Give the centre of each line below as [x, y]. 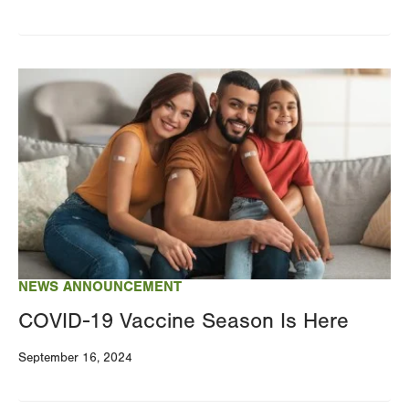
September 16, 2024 [75, 357]
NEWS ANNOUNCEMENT [100, 286]
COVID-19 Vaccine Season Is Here [184, 320]
